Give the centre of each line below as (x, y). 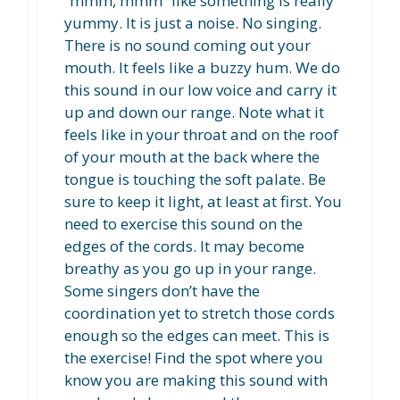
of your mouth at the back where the (192, 157)
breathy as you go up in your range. (190, 269)
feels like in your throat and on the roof (201, 135)
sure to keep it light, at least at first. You (203, 202)
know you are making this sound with (196, 380)
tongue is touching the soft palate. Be (195, 179)
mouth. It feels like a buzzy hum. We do (202, 68)
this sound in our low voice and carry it (200, 90)
